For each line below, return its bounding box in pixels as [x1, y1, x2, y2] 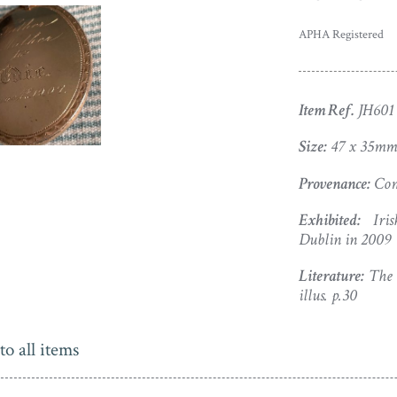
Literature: [298, 264, 364, 287]
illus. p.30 [298, 284, 357, 307]
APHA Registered [298, 26, 384, 43]
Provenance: [298, 172, 370, 195]
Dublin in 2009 [298, 228, 391, 251]
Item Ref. [298, 99, 354, 122]
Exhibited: [298, 208, 361, 231]
